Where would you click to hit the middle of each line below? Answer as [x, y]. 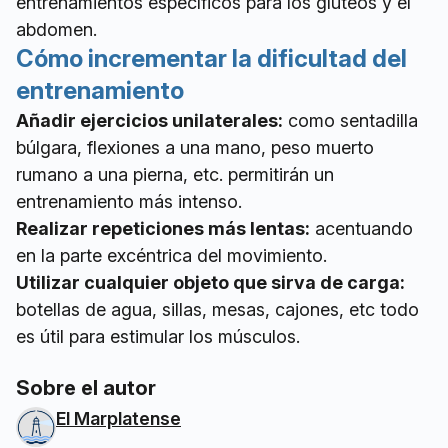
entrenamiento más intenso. [129, 202]
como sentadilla [350, 121]
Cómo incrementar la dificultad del [211, 59]
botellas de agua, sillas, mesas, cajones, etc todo [217, 310]
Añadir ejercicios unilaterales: [149, 121]
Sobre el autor [86, 388]
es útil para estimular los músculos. [158, 337]
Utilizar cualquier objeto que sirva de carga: [210, 283]
